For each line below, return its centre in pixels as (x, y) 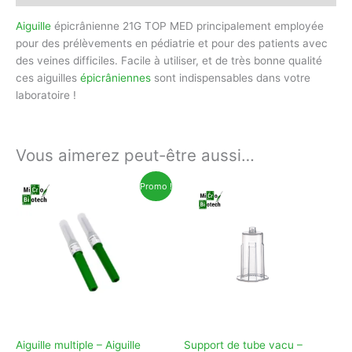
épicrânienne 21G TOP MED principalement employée (187, 26)
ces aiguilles (48, 77)
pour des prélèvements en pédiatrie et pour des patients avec (172, 43)
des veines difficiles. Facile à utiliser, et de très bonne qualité (169, 60)
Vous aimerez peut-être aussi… (135, 155)
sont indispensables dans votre (231, 77)
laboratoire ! (46, 95)
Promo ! (156, 186)
